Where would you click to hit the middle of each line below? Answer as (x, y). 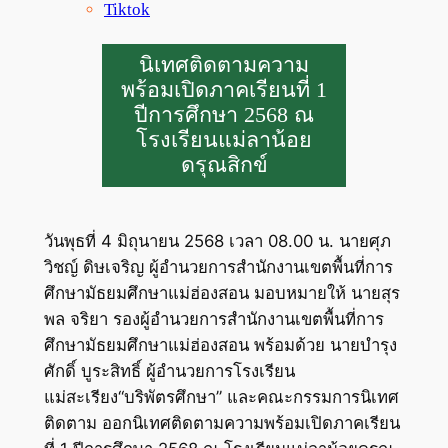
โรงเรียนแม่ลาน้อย (224, 139)
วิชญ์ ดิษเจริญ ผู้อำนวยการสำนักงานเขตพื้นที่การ (218, 267)
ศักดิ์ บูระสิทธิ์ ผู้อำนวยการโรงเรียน (169, 371)
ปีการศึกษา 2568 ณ (224, 114)
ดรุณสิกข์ (224, 164)
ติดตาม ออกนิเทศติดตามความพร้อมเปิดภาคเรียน (221, 423)
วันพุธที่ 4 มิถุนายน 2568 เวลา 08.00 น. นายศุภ (217, 241)
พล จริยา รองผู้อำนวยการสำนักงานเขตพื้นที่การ (213, 319)
